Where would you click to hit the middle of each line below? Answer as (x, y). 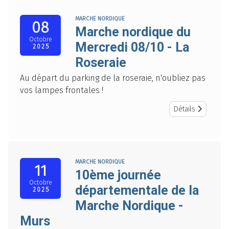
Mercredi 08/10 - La (132, 48)
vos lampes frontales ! (62, 90)
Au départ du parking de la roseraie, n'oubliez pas (113, 78)
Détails (186, 109)
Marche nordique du (133, 32)
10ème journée (118, 175)
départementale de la (137, 191)
